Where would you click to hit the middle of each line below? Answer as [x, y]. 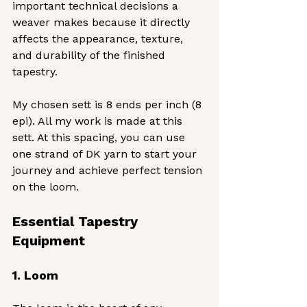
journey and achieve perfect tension [109, 170]
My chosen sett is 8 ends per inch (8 [109, 105]
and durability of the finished [90, 55]
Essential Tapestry [77, 221]
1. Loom [35, 275]
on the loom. [46, 187]
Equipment [49, 241]
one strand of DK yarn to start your [106, 154]
